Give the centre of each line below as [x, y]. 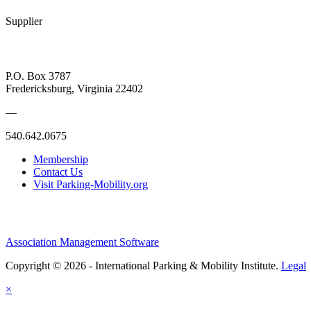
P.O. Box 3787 [38, 76]
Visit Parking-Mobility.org [91, 184]
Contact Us [58, 171]
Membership [61, 159]
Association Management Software [82, 242]
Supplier [24, 22]
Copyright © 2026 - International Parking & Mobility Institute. [143, 265]
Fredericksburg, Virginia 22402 [74, 88]
